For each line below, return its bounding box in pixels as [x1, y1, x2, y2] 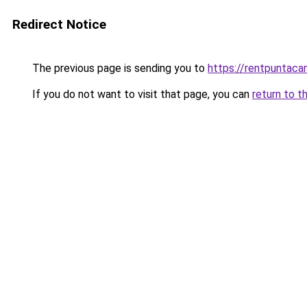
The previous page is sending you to [29, 62, 208, 75]
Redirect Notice [12, 16, 106, 32]
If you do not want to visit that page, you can [29, 88, 252, 101]
